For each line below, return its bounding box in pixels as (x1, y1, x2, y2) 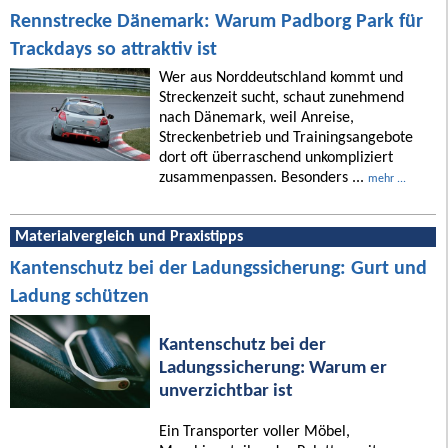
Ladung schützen (10, 286, 149, 307)
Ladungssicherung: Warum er (158, 358, 387, 378)
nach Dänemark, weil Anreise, (158, 109, 354, 126)
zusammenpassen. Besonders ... (158, 169, 368, 186)
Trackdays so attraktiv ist (10, 39, 217, 60)
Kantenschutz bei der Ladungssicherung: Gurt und (10, 258, 427, 279)
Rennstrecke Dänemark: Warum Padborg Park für (10, 11, 423, 32)
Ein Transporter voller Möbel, (158, 424, 350, 441)
